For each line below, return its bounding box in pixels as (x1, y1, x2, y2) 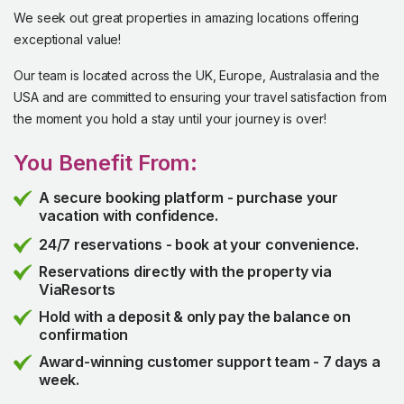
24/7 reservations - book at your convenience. (39, 235, 359, 253)
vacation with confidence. (39, 207, 218, 225)
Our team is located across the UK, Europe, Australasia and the (14, 68, 380, 83)
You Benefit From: (14, 150, 198, 176)
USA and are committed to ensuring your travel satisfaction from (14, 89, 387, 105)
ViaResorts (39, 280, 115, 298)
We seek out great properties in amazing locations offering (14, 10, 360, 25)
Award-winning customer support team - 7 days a (39, 353, 381, 371)
